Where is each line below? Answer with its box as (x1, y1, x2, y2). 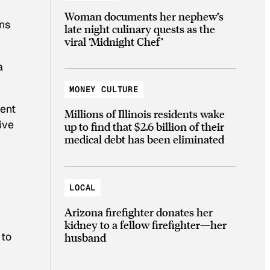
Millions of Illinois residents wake (64, 107, 225, 121)
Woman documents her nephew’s (64, 8, 224, 23)
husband (64, 230, 106, 244)
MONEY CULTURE (69, 84, 139, 95)
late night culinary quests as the (64, 21, 215, 36)
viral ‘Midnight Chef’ (64, 34, 163, 48)
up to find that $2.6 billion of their (64, 119, 224, 134)
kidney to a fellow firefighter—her (64, 217, 227, 231)
